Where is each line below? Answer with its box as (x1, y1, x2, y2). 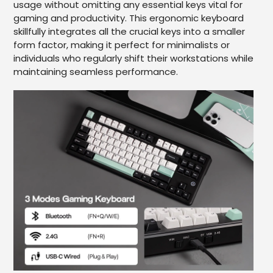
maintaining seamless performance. (13, 65, 178, 78)
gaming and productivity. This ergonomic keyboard (13, 11, 244, 24)
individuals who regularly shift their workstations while (13, 51, 253, 65)
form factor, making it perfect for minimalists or (13, 38, 230, 51)
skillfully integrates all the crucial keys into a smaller (13, 24, 245, 38)
